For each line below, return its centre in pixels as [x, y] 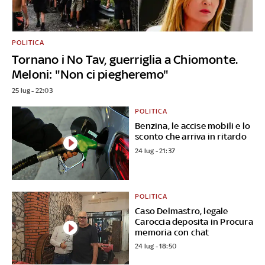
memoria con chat [172, 232]
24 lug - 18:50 [156, 246]
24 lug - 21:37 [155, 151]
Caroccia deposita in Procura [194, 221]
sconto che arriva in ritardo [191, 136]
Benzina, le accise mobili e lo [193, 125]
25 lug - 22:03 [32, 90]
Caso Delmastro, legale [182, 211]
